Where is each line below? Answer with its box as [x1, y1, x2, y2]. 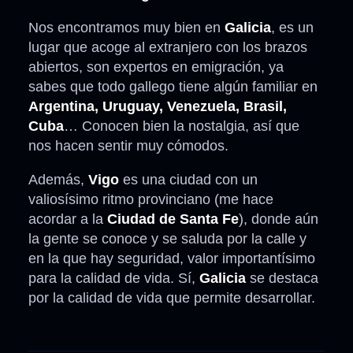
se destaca [246, 270, 318, 287]
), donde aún [239, 211, 318, 228]
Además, [28, 172, 88, 188]
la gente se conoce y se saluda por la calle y [28, 231, 307, 247]
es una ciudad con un [119, 172, 258, 188]
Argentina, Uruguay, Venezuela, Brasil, [28, 98, 287, 115]
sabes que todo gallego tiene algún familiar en [28, 79, 318, 95]
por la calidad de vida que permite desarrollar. [28, 290, 315, 307]
